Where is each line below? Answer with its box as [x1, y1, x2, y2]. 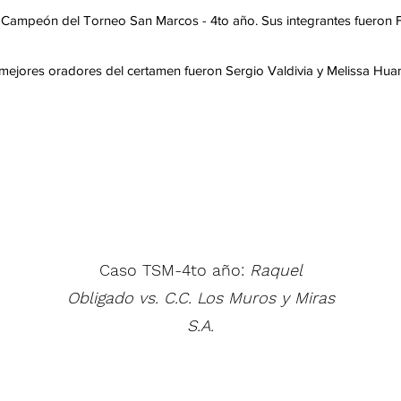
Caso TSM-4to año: [98, 260, 250, 279]
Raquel [249, 260, 303, 279]
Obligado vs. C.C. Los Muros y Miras [66, 288, 335, 307]
